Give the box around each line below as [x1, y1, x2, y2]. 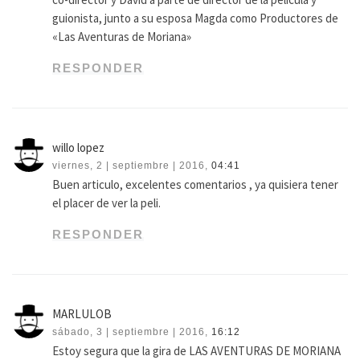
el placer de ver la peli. [52, 195, 162, 211]
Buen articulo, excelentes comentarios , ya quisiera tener [52, 177, 339, 193]
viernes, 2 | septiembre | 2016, [52, 160, 209, 172]
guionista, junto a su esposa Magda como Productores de [52, 10, 339, 27]
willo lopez [52, 140, 105, 156]
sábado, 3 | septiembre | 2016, [52, 326, 209, 338]
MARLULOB [52, 306, 112, 322]
